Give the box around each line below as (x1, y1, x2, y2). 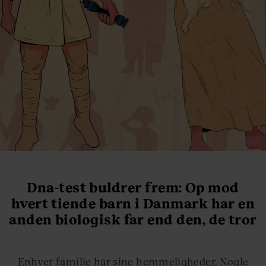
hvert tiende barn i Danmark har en (11, 195, 255, 212)
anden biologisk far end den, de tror (9, 211, 257, 228)
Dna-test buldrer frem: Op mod (27, 179, 239, 196)
